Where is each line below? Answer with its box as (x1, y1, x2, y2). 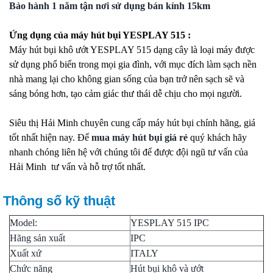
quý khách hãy (188, 132, 247, 143)
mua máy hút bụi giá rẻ (91, 132, 188, 143)
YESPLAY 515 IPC (130, 217, 209, 228)
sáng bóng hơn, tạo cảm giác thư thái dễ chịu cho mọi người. (9, 88, 242, 99)
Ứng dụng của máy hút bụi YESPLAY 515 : (9, 29, 191, 40)
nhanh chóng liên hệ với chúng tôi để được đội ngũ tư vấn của (9, 146, 248, 157)
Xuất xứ (10, 247, 41, 258)
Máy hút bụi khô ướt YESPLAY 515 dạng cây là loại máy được (9, 44, 255, 55)
